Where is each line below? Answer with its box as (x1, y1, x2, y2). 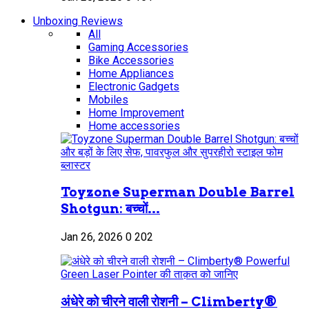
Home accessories (88, 119, 180, 132)
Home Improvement (88, 106, 184, 119)
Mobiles (88, 92, 128, 106)
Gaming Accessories (88, 40, 188, 54)
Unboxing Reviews (33, 14, 123, 28)
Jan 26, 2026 (61, 230, 123, 244)
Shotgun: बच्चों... (61, 201, 160, 217)
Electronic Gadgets (88, 79, 179, 93)
